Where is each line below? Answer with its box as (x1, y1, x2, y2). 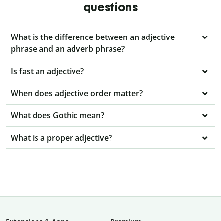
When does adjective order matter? (11, 88, 143, 99)
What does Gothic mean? (11, 110, 104, 121)
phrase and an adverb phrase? (11, 43, 125, 55)
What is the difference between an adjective (11, 32, 175, 43)
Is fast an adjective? (11, 66, 84, 77)
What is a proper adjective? (11, 132, 112, 144)
